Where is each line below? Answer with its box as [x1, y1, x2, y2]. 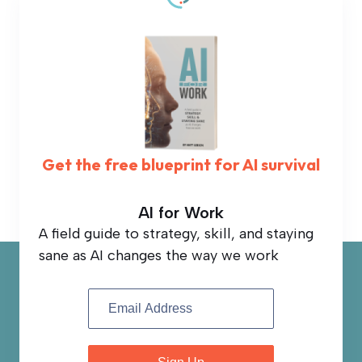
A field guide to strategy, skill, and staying [39, 224, 314, 242]
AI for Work [138, 202, 224, 222]
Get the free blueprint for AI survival [42, 154, 320, 175]
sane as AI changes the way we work [39, 246, 279, 264]
